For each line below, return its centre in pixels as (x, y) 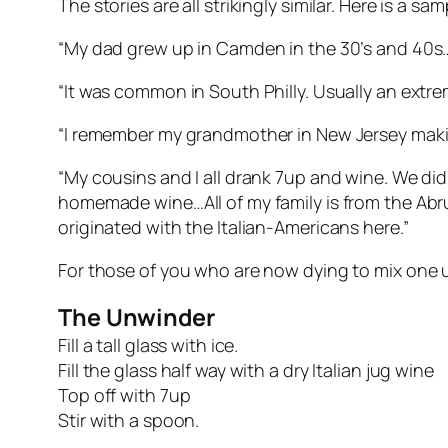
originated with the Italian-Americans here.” (233, 227)
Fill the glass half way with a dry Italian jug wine (246, 370)
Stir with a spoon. (129, 420)
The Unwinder (136, 317)
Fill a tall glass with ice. (148, 345)
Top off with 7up (124, 395)
